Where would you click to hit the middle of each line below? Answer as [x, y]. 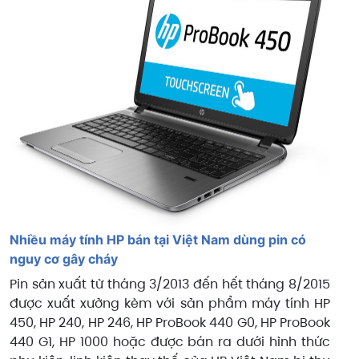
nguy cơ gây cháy [64, 259]
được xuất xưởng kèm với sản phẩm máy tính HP [170, 304]
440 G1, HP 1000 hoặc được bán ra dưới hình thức [170, 342]
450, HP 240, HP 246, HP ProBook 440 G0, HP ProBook [170, 323]
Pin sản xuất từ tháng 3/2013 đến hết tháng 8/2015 [170, 284]
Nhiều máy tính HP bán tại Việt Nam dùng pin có [158, 240]
